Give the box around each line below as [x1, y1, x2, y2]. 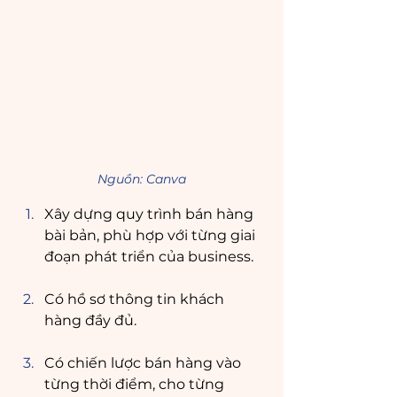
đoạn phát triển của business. [44, 248, 253, 266]
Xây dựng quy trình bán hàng [44, 206, 257, 223]
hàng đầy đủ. [44, 312, 136, 330]
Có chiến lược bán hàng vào [44, 354, 245, 372]
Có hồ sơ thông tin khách [44, 291, 228, 308]
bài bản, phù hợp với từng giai [44, 227, 259, 245]
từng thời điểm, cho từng [44, 376, 228, 393]
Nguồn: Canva [97, 171, 186, 188]
